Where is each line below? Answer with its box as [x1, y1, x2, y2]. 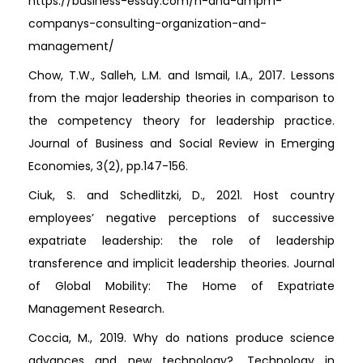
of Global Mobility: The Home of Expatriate [28, 278, 335, 295]
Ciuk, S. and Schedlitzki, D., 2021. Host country [28, 187, 335, 204]
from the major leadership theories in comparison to [28, 90, 335, 107]
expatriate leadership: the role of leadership [28, 233, 335, 250]
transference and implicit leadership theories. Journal [28, 255, 335, 272]
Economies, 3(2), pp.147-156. [28, 158, 188, 175]
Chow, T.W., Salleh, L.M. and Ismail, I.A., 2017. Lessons [28, 67, 335, 84]
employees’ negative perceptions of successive [28, 210, 335, 227]
